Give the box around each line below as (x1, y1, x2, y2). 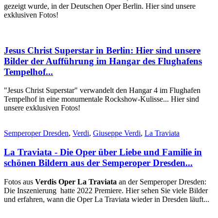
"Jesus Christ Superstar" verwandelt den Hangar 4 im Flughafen (4, 86, 200, 95)
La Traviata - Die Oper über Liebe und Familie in (4, 147, 202, 158)
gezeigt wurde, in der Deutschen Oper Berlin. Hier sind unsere (4, 2, 196, 10)
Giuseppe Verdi (93, 129, 141, 138)
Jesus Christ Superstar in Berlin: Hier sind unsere (4, 45, 200, 55)
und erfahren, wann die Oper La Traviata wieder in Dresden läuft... (4, 195, 209, 203)
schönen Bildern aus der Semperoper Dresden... (4, 158, 193, 168)
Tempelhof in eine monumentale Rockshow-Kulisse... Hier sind (4, 95, 199, 104)
